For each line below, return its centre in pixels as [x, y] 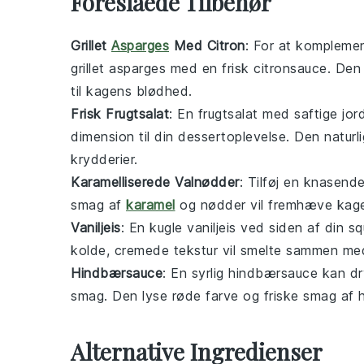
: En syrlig [195, 273]
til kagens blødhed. [132, 91]
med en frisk [210, 69]
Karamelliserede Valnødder [155, 182]
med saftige [300, 114]
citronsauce [290, 69]
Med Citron [207, 46]
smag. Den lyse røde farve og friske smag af [214, 296]
